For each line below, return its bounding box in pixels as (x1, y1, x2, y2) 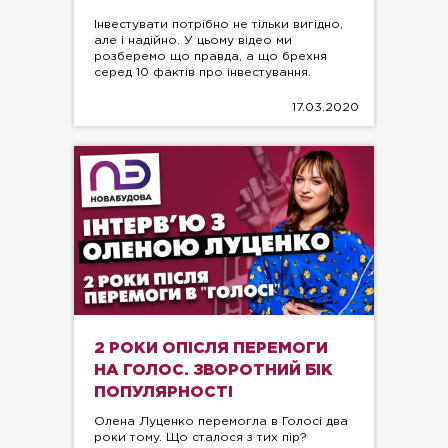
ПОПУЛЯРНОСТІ (94, 384, 233, 400)
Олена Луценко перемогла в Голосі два (94, 415, 348, 427)
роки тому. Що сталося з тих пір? (94, 431, 307, 443)
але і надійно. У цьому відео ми (94, 35, 292, 47)
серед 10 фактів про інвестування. (94, 67, 311, 79)
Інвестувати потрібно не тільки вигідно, (94, 19, 343, 31)
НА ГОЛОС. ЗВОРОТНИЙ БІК (94, 362, 333, 378)
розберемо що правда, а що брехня (94, 51, 327, 63)
